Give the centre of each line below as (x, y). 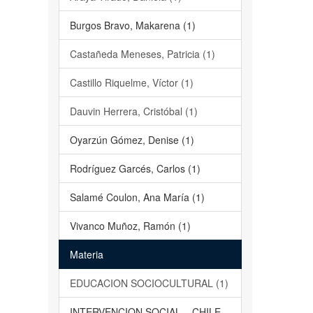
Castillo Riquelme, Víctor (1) (131, 82)
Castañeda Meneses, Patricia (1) (142, 54)
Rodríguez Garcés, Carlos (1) (135, 168)
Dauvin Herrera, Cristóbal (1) (133, 111)
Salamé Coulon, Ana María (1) (137, 197)
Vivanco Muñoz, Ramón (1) (130, 226)
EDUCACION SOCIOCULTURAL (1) (149, 283)
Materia (86, 254)
